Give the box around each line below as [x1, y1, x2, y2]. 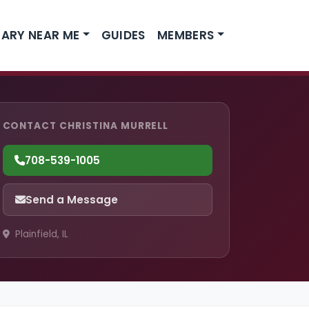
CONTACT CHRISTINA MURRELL [2, 119, 169, 132]
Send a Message [25, 192, 118, 207]
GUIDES [101, 26, 146, 43]
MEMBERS [157, 26, 215, 43]
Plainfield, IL [12, 228, 68, 241]
